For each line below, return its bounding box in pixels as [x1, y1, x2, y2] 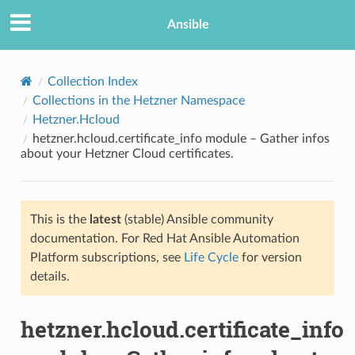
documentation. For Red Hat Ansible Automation [29, 231, 300, 245]
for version [238, 250, 302, 264]
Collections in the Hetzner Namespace [32, 94, 245, 107]
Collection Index [47, 74, 138, 88]
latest [89, 212, 121, 226]
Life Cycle [183, 250, 239, 264]
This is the [29, 212, 90, 226]
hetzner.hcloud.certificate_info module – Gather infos [32, 132, 330, 145]
